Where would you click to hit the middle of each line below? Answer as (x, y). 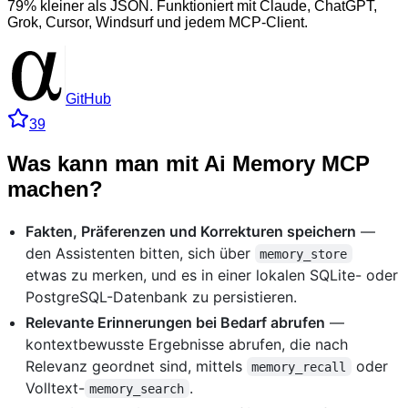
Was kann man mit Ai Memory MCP (189, 163)
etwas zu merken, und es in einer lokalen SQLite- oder (212, 275)
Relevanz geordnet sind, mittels (136, 366)
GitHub (88, 98)
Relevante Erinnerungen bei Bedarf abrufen (175, 322)
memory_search (137, 388)
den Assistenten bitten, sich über (140, 253)
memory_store (304, 254)
